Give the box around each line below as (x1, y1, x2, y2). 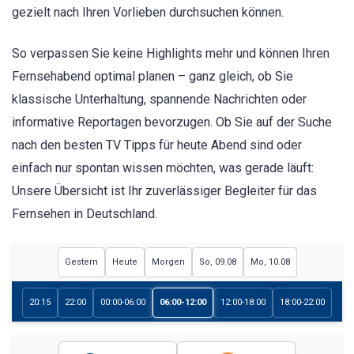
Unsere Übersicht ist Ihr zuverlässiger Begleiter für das (12, 183, 317, 199)
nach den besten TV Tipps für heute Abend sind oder (12, 137, 302, 153)
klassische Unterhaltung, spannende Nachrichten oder (12, 92, 307, 107)
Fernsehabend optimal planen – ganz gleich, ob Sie (12, 69, 293, 85)
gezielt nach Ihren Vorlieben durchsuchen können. (12, 5, 284, 20)
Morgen (151, 257, 185, 268)
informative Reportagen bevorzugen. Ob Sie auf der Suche (12, 115, 332, 130)
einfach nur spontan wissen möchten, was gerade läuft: (12, 160, 314, 176)
